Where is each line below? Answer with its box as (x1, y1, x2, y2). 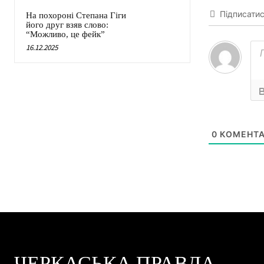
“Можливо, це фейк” (26, 29, 105, 39)
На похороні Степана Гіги (26, 11, 126, 21)
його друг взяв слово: (26, 20, 108, 30)
